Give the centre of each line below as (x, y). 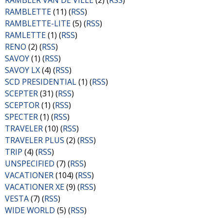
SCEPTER (21, 93)
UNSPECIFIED (30, 163)
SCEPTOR (22, 105)
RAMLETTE (25, 35)
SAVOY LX (22, 70)
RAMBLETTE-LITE (38, 23)
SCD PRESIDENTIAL (41, 82)
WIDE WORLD (30, 210)
